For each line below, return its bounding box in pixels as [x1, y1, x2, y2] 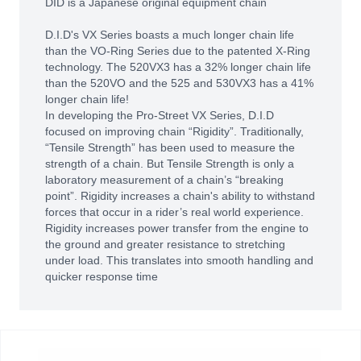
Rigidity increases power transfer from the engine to [45, 222, 309, 234]
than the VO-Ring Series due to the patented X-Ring [45, 44, 310, 57]
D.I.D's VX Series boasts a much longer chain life [45, 28, 294, 41]
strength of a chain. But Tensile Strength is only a [45, 157, 294, 170]
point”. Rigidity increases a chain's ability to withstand [45, 189, 315, 202]
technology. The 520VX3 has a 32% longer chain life [45, 60, 311, 73]
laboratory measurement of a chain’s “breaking [45, 173, 284, 186]
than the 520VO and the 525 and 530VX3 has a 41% [45, 77, 313, 89]
